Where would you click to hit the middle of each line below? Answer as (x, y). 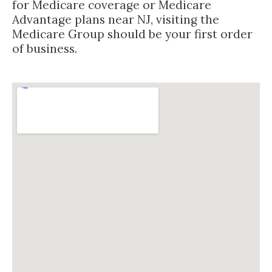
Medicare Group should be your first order (132, 34)
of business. (45, 48)
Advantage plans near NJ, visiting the (116, 19)
